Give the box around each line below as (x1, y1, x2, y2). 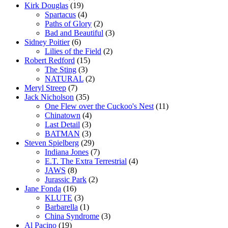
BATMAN (45, 129, 80, 138)
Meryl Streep (24, 83, 66, 93)
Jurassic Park (45, 175, 87, 184)
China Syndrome (45, 212, 99, 221)
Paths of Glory (45, 19, 92, 28)
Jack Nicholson (24, 93, 74, 102)
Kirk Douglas (24, 1, 68, 10)
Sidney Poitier (24, 38, 70, 47)
